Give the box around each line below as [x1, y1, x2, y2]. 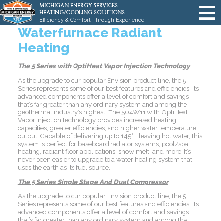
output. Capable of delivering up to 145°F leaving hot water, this [17, 131, 202, 140]
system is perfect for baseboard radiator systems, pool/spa [17, 139, 188, 147]
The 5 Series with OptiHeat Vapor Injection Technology [17, 62, 190, 70]
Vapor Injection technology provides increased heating [17, 115, 176, 124]
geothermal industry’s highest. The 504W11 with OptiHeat [17, 108, 188, 116]
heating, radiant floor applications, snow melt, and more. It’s [17, 147, 191, 155]
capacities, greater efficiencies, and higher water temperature [17, 123, 196, 132]
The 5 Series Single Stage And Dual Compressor [17, 177, 168, 185]
